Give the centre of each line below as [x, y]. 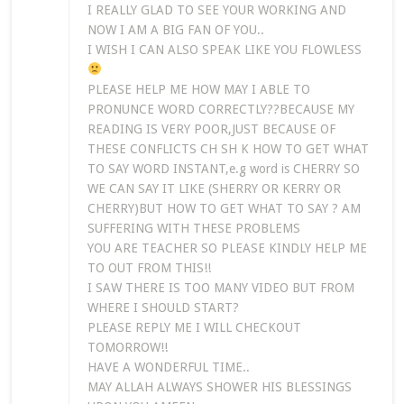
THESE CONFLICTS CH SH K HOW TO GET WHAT [228, 148]
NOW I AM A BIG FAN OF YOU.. [175, 29]
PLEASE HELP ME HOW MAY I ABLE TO [198, 89]
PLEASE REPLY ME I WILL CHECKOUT [194, 327]
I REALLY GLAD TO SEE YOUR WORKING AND [216, 9]
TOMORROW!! [127, 347]
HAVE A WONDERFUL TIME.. [168, 367]
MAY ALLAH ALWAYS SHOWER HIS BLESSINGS [219, 386]
